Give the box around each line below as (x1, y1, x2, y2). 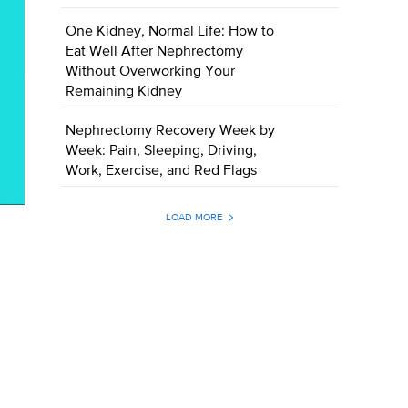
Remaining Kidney (66, 85, 183, 100)
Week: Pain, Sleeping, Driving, (66, 144, 258, 159)
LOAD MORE (165, 212, 222, 223)
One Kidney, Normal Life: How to (66, 25, 275, 40)
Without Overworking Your (66, 65, 236, 80)
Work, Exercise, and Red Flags (66, 164, 258, 179)
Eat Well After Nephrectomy (66, 45, 244, 60)
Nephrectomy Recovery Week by (66, 124, 276, 139)
